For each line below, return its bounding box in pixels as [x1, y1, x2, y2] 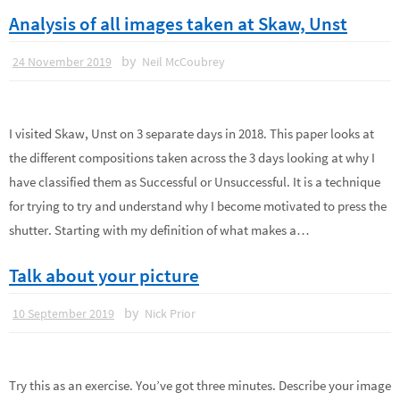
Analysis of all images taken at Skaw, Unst [9, 12, 347, 37]
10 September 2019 [12, 304, 114, 321]
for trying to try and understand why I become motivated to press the [9, 197, 387, 215]
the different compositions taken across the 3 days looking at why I [9, 149, 375, 167]
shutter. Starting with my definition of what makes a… [9, 221, 310, 239]
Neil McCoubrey [142, 54, 225, 71]
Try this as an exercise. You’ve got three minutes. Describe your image [9, 376, 391, 394]
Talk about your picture [9, 262, 199, 287]
